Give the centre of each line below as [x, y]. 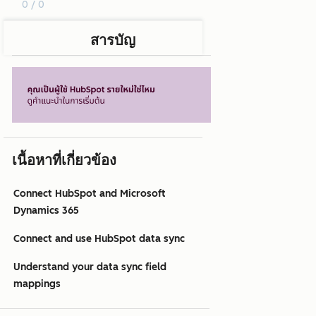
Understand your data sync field [90, 267]
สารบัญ [113, 41]
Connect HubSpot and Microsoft [90, 194]
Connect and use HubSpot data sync [99, 239]
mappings [37, 284]
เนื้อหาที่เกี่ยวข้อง [64, 160]
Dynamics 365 [46, 211]
